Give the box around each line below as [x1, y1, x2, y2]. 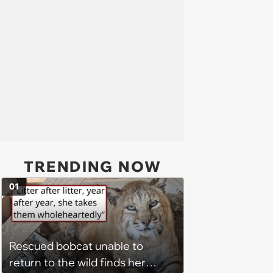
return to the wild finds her [9, 255, 146, 270]
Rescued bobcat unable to [9, 239, 143, 253]
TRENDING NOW [23, 157, 162, 175]
